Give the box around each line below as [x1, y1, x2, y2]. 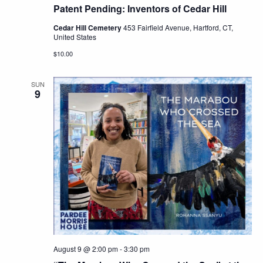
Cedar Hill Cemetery [53, 22, 124, 33]
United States [53, 31, 97, 42]
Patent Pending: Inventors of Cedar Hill [53, 1, 227, 15]
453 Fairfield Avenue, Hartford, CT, [123, 22, 234, 32]
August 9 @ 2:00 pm [53, 244, 119, 254]
